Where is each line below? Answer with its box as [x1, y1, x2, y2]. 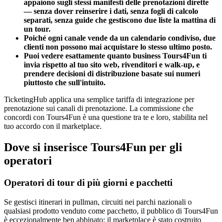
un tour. [24, 25, 51, 34]
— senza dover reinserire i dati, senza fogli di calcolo [24, 7, 198, 16]
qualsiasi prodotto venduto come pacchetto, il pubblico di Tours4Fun [4, 206, 218, 215]
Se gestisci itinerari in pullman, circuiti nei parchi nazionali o [4, 197, 192, 206]
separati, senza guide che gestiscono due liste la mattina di [24, 16, 216, 25]
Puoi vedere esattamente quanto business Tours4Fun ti [24, 52, 207, 60]
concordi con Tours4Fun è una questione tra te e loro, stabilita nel [4, 113, 208, 122]
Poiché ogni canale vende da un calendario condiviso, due [24, 34, 216, 43]
